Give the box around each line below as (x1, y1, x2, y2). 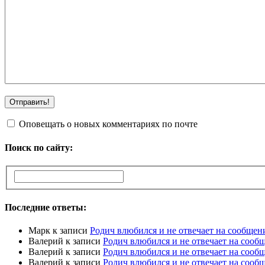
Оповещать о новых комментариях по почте (19, 119, 198, 130)
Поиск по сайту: (5, 142, 73, 153)
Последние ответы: (5, 202, 86, 212)
